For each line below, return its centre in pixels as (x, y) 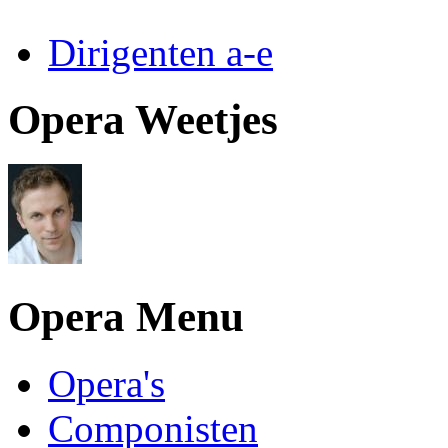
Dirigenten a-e (160, 52)
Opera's (106, 384)
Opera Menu (126, 317)
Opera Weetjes (143, 119)
